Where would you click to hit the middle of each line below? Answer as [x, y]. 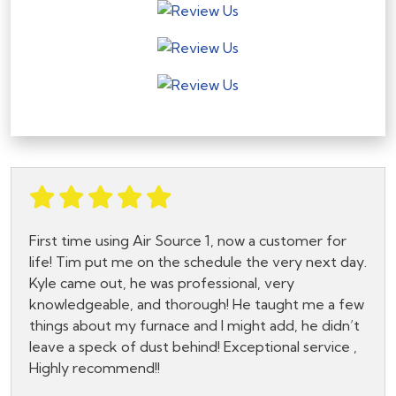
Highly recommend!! [95, 368]
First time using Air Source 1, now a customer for [188, 241]
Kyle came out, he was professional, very [162, 283]
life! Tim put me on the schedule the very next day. [198, 262]
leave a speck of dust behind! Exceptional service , [193, 347]
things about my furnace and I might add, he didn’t [194, 326]
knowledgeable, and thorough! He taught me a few [197, 305]
